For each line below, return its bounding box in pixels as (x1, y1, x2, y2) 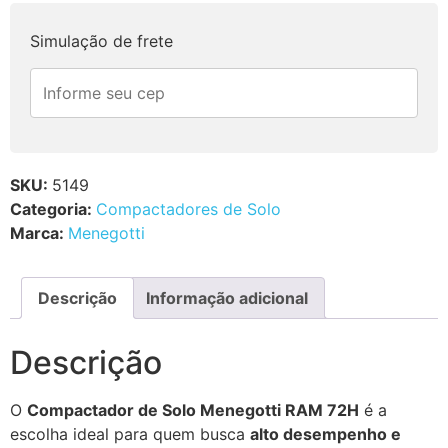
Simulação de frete (30, 31, 173, 52)
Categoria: (10, 198, 96, 219)
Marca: (10, 222, 68, 243)
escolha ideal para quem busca (10, 424, 250, 445)
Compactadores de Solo (96, 198, 281, 219)
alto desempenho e (250, 424, 401, 445)
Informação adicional (146, 287, 308, 308)
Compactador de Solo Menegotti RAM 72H (27, 400, 359, 421)
